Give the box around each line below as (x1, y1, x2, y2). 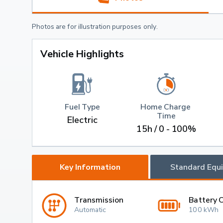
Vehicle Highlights (40, 47, 124, 60)
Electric (67, 114, 98, 125)
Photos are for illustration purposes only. (32, 21, 158, 30)
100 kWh (189, 205, 219, 214)
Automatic (74, 205, 107, 214)
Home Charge (140, 102, 193, 112)
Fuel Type (64, 102, 101, 112)
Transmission (74, 195, 124, 205)
